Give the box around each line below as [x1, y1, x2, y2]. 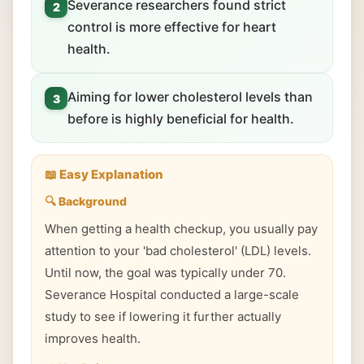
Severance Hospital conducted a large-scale [45, 287, 299, 302]
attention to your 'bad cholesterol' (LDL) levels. [45, 243, 311, 258]
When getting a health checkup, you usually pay [45, 221, 318, 236]
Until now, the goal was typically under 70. [45, 265, 286, 280]
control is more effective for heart [67, 19, 276, 35]
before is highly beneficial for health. [67, 110, 294, 127]
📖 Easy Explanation [45, 167, 163, 182]
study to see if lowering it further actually [45, 309, 281, 324]
